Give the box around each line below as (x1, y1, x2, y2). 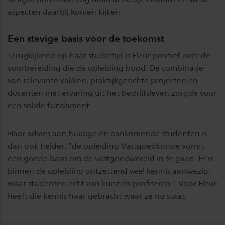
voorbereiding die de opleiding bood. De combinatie (8, 63, 203, 73)
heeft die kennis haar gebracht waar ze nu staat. (8, 191, 187, 201)
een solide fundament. (8, 101, 91, 111)
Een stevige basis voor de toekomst (8, 33, 164, 45)
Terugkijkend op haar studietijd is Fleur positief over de (8, 51, 210, 61)
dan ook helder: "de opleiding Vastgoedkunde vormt (8, 141, 204, 151)
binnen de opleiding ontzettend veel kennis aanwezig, (8, 166, 210, 176)
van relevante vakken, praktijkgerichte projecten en (8, 76, 198, 86)
